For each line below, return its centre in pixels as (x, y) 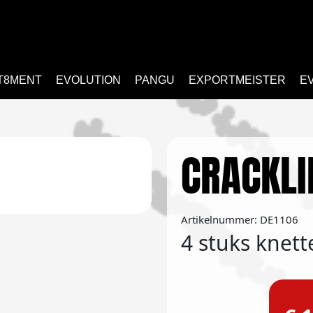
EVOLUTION (88, 80)
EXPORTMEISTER (237, 80)
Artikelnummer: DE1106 (240, 219)
